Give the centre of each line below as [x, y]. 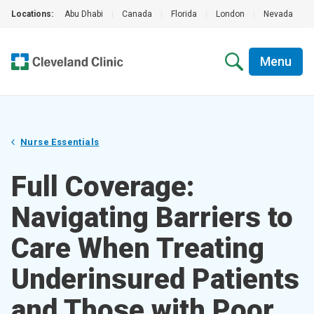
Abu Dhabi [84, 14]
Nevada [278, 14]
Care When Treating [138, 248]
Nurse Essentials [60, 142]
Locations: [32, 14]
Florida [184, 14]
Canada [137, 14]
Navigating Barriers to [152, 218]
